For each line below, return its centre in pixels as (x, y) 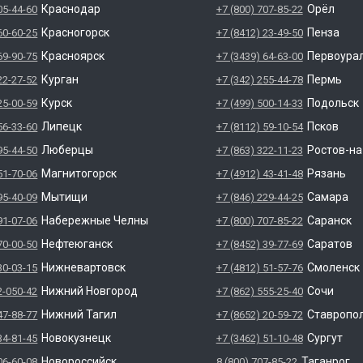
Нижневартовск (84, 267)
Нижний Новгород (90, 291)
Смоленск (333, 267)
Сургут (325, 338)
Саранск (329, 220)
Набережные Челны (95, 220)
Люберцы (68, 150)
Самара (327, 197)
